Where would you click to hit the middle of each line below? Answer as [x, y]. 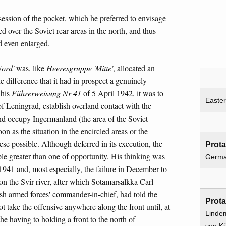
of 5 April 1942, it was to [122, 93]
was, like [30, 68]
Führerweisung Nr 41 [46, 93]
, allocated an [134, 68]
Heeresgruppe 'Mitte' [80, 68]
